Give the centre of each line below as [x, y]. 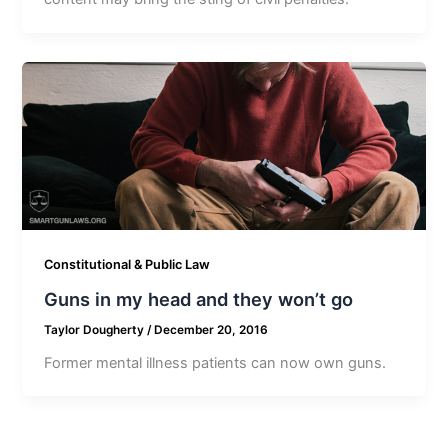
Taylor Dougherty [96, 329]
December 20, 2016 [211, 329]
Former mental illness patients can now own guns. [215, 362]
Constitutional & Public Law [127, 265]
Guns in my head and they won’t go [199, 298]
